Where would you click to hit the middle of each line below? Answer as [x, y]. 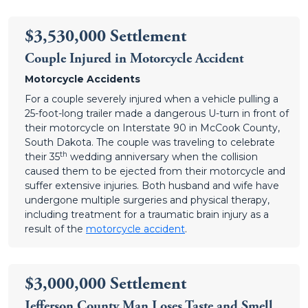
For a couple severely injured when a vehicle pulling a [152, 99]
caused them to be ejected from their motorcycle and [155, 171]
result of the [55, 229]
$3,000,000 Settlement [106, 284]
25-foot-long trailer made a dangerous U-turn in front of [157, 113]
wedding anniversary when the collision [163, 157]
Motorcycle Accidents [82, 79]
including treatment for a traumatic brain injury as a [147, 214]
